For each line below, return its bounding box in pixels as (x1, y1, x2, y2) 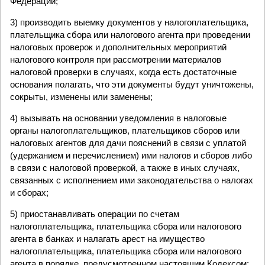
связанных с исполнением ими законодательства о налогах (10, 175, 253, 185)
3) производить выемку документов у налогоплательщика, (10, 17, 248, 27)
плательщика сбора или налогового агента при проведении (10, 30, 250, 40)
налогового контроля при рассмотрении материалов (10, 54, 221, 64)
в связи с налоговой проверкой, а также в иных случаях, (10, 163, 240, 173)
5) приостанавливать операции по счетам (10, 209, 179, 219)
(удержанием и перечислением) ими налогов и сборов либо (10, 150, 252, 160)
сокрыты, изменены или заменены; (10, 92, 153, 102)
